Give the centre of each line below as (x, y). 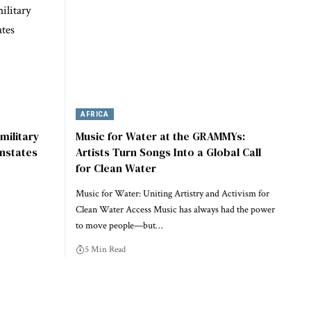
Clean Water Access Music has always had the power (175, 210)
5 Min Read (105, 250)
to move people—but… (119, 226)
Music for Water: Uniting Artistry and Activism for (172, 194)
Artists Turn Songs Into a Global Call (168, 152)
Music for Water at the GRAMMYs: (160, 136)
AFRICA (95, 114)
